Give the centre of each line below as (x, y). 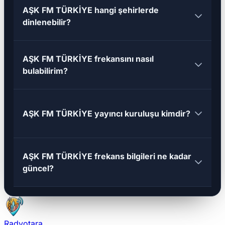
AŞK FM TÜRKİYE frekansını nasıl (88, 59)
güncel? (38, 168)
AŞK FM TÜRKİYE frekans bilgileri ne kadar (107, 156)
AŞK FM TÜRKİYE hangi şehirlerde (90, 10)
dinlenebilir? (46, 22)
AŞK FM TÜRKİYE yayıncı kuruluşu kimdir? (106, 114)
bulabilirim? (45, 71)
